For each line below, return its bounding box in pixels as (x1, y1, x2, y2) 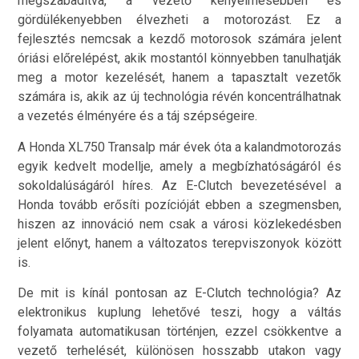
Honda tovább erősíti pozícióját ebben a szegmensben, (18, 196, 341, 212)
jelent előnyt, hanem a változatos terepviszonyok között (18, 235, 341, 251)
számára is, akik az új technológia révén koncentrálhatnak (18, 89, 341, 105)
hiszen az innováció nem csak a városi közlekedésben (18, 216, 341, 232)
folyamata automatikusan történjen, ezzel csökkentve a (18, 324, 341, 340)
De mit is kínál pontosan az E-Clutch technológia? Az (18, 285, 341, 301)
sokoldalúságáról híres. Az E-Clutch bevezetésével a (18, 177, 341, 193)
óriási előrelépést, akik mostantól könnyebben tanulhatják (18, 50, 341, 67)
